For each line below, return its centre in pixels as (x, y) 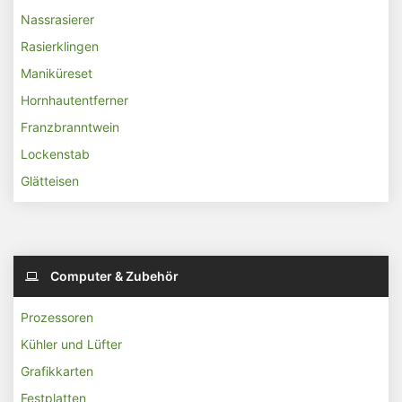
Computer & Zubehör (113, 276)
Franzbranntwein (70, 127)
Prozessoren (57, 317)
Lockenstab (55, 154)
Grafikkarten (57, 371)
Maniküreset (57, 73)
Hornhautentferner (74, 100)
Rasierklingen (60, 46)
